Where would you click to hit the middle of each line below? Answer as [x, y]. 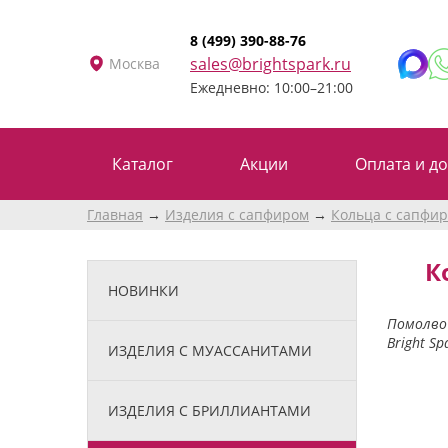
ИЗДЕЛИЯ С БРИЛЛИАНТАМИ [209, 410]
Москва [134, 63]
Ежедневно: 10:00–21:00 [271, 87]
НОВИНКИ [143, 290]
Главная [115, 214]
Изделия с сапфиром [237, 214]
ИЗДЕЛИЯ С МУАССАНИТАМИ [210, 350]
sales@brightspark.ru [270, 63]
